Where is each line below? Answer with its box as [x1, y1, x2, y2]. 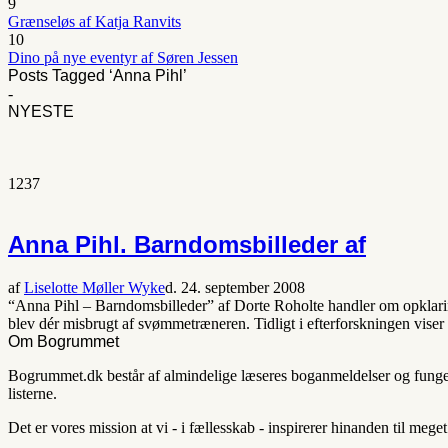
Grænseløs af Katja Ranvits [8, 13, 181, 30]
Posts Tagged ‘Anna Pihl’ [8, 67, 187, 84]
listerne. [8, 384, 57, 402]
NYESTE [8, 103, 74, 120]
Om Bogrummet [8, 332, 119, 350]
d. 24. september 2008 [165, 278, 305, 296]
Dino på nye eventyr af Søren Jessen [8, 49, 238, 66]
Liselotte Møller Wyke [24, 278, 165, 296]
